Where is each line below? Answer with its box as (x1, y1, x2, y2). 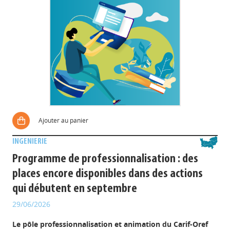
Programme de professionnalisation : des (12, 153, 199, 165)
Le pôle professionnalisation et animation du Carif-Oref (12, 219, 208, 229)
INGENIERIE (12, 138, 48, 146)
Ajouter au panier (39, 116, 89, 125)
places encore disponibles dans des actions (12, 168, 203, 180)
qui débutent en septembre (12, 183, 138, 195)
